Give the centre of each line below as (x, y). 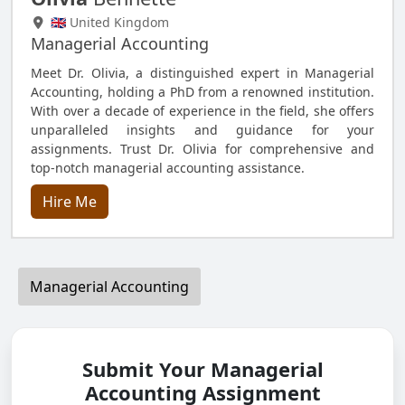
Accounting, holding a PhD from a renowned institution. (202, 92)
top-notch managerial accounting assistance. (168, 168)
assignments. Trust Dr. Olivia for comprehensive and (202, 149)
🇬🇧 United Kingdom (108, 22)
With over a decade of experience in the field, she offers (202, 111)
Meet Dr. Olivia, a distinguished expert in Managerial (202, 73)
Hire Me (70, 202)
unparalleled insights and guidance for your (202, 130)
